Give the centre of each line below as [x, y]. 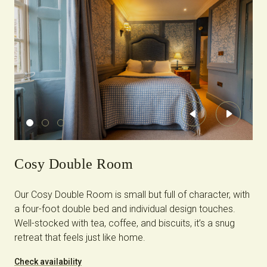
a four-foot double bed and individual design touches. [125, 209]
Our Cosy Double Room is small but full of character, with [132, 194]
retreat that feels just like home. [80, 237]
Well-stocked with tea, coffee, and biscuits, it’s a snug [125, 223]
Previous [211, 118]
